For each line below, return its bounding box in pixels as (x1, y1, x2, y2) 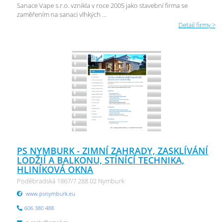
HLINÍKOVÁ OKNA (17, 164, 94, 175)
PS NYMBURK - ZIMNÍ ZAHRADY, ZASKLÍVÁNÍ (17, 145, 209, 157)
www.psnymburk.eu (26, 190, 76, 197)
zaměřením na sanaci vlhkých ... (17, 10, 107, 19)
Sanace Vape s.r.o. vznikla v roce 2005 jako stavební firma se (17, 1, 188, 10)
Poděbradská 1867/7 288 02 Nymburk (17, 176, 125, 185)
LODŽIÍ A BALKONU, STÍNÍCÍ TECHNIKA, (17, 154, 185, 166)
